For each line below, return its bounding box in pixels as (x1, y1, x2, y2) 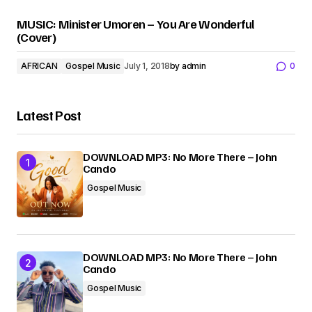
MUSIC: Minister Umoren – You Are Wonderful (17, 16, 255, 31)
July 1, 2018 (124, 61, 170, 71)
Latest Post (17, 106, 81, 124)
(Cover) (17, 29, 56, 45)
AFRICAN (21, 61, 58, 71)
